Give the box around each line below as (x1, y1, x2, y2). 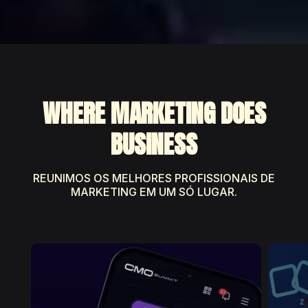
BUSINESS (111, 126, 197, 163)
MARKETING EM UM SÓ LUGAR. (71, 185, 237, 199)
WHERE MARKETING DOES (42, 95, 266, 132)
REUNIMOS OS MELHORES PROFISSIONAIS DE (33, 171, 275, 185)
